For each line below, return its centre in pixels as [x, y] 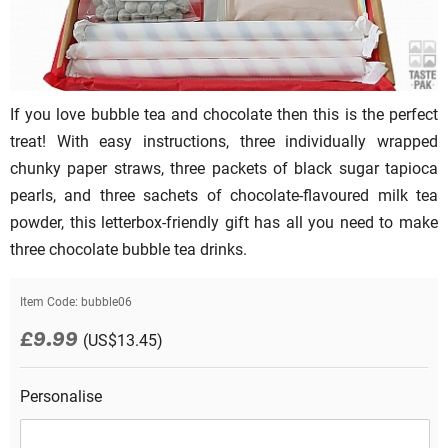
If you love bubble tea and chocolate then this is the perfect [224, 114]
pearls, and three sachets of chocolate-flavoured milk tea [224, 195]
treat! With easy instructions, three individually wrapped [224, 141]
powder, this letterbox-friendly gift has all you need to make [224, 222]
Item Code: [49, 301]
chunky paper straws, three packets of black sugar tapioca [224, 168]
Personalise [63, 396]
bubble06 [105, 301]
